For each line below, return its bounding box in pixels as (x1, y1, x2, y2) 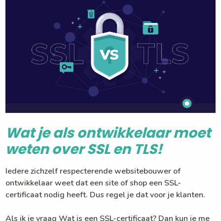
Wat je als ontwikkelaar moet (5, 123, 211, 143)
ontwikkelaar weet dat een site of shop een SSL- (5, 178, 182, 189)
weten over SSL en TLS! (5, 140, 163, 159)
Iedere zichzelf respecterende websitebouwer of (5, 166, 181, 177)
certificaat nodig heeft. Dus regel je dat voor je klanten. (5, 189, 206, 201)
